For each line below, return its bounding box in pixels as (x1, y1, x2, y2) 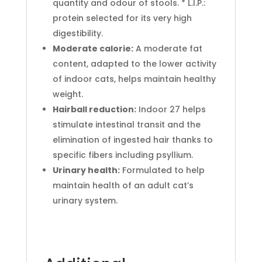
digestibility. (52, 27, 103, 39)
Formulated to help (119, 164, 205, 176)
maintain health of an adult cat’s (52, 180, 194, 191)
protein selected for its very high (52, 12, 192, 24)
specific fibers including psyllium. (52, 149, 193, 161)
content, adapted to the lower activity (52, 58, 216, 70)
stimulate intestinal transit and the (52, 119, 201, 130)
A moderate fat (133, 43, 202, 54)
